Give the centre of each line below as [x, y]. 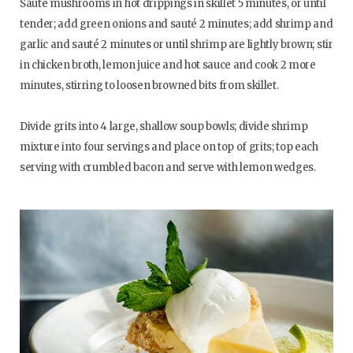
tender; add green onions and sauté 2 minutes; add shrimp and [176, 24]
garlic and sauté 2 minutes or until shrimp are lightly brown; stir [176, 45]
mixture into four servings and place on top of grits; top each [169, 147]
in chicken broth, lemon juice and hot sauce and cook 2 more [168, 65]
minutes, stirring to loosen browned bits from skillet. [149, 86]
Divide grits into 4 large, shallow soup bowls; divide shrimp [164, 127]
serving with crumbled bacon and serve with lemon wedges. [168, 168]
